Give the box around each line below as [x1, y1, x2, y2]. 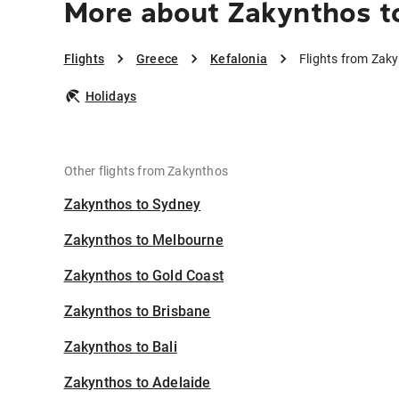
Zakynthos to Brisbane [63, 303, 211, 321]
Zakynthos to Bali [63, 338, 177, 356]
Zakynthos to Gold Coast [63, 267, 224, 285]
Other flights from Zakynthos [63, 164, 229, 179]
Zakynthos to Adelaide [63, 374, 211, 392]
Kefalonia [210, 52, 267, 67]
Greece [135, 52, 179, 67]
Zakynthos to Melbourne [63, 232, 224, 249]
